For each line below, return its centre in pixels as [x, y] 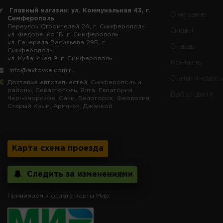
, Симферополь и [114, 82]
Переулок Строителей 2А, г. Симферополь [76, 26]
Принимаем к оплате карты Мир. [59, 196]
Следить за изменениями [79, 174]
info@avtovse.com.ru [42, 70]
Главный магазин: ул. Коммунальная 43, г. [80, 10]
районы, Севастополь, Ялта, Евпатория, [71, 90]
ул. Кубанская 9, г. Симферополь [60, 58]
